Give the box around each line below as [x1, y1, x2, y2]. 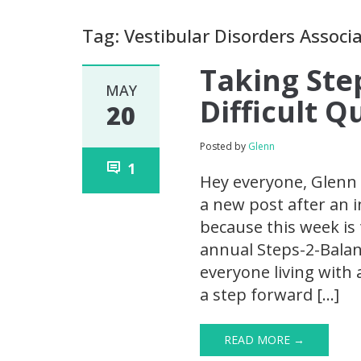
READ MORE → [224, 332, 305, 348]
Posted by [200, 139, 249, 154]
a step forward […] [200, 284, 340, 306]
